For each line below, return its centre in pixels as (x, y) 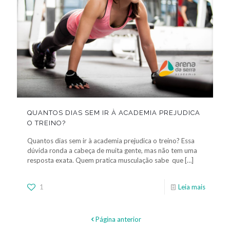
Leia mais (192, 187)
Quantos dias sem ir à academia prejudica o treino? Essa (111, 141)
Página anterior (118, 219)
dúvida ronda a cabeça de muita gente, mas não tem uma (112, 151)
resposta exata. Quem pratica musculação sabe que (105, 160)
